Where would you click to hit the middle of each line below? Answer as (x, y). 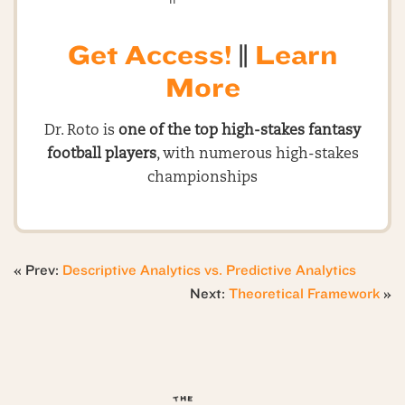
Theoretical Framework (304, 294)
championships (202, 178)
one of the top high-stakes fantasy (240, 131)
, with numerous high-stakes (257, 155)
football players (101, 155)
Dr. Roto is (81, 131)
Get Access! (149, 55)
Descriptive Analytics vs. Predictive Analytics (209, 270)
